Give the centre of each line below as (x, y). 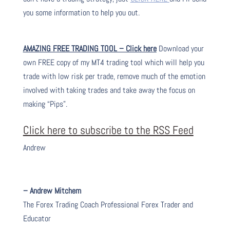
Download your (180, 48)
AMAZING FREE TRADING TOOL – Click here (90, 48)
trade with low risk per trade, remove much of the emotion (114, 76)
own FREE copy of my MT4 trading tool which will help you (113, 62)
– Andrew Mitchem (52, 190)
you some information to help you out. (81, 12)
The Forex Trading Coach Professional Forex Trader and (108, 204)
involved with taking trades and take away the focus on (109, 90)
